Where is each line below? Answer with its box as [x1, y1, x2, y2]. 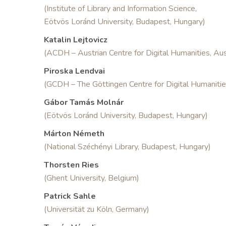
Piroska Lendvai [44, 66, 105, 77]
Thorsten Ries [44, 159, 99, 171]
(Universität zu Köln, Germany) [44, 204, 149, 215]
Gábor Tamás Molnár [44, 97, 124, 108]
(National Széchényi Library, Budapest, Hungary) [44, 141, 211, 152]
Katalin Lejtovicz [44, 34, 107, 45]
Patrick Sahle [44, 191, 96, 202]
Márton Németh [44, 128, 104, 139]
